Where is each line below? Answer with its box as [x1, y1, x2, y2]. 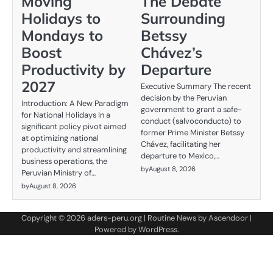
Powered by [94, 224, 138, 235]
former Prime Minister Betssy [141, 127, 244, 138]
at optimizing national [21, 133, 99, 144]
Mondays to [21, 26, 103, 45]
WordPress [138, 224, 177, 235]
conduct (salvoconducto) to [141, 116, 241, 127]
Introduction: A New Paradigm [21, 98, 129, 109]
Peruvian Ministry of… [21, 168, 96, 179]
